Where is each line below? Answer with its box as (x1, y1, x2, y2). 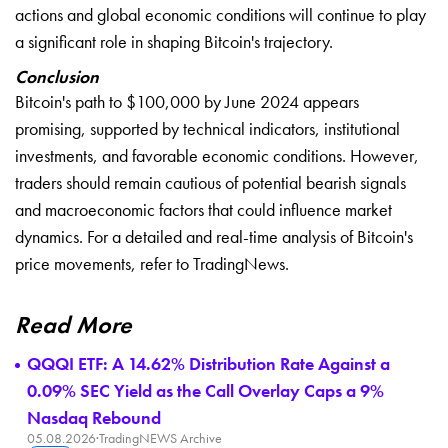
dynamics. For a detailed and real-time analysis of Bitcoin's (15, 224, 413, 248)
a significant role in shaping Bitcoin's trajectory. (15, 29, 333, 53)
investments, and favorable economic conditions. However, (15, 143, 419, 167)
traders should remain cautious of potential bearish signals (15, 170, 406, 194)
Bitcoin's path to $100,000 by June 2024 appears (15, 89, 359, 113)
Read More (15, 308, 132, 340)
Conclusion (15, 64, 99, 88)
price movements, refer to (15, 251, 193, 275)
